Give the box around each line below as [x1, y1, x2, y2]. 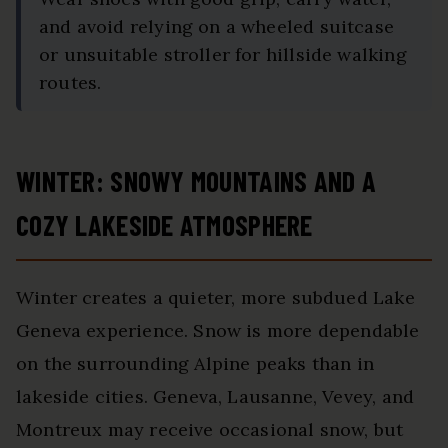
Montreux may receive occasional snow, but [16, 417, 404, 441]
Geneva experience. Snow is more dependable [16, 318, 420, 342]
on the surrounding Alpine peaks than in [16, 351, 375, 375]
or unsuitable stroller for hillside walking [39, 42, 407, 66]
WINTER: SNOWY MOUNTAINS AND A [16, 163, 377, 198]
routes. [39, 70, 102, 94]
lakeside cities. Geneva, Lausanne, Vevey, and [16, 384, 415, 408]
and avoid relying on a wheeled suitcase [39, 14, 395, 38]
